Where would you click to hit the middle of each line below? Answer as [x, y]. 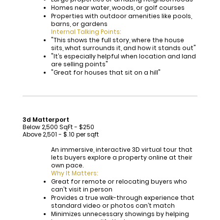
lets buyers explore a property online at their [122, 158]
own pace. [67, 165]
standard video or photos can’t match [113, 206]
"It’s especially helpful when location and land [123, 56]
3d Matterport [46, 120]
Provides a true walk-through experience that [123, 198]
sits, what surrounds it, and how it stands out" [123, 48]
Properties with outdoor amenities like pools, [121, 16]
